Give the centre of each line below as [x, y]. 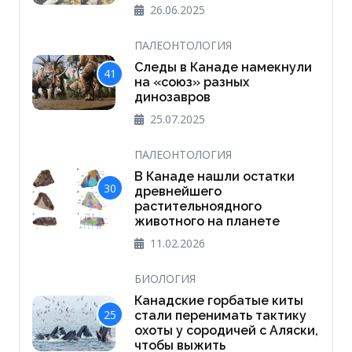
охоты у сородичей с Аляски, [226, 331]
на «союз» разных [191, 82]
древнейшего [178, 192]
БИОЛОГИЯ [165, 279]
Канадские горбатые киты [218, 301]
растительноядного [198, 207]
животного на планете [207, 222]
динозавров [172, 97]
